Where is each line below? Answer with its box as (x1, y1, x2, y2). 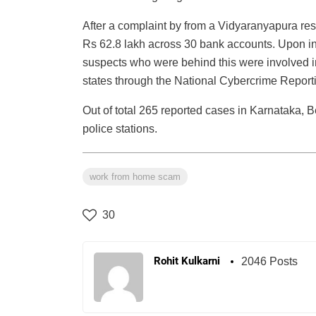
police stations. (83, 123, 157, 135)
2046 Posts (241, 255, 298, 268)
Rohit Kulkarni (154, 255, 220, 268)
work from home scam (90, 171, 181, 183)
